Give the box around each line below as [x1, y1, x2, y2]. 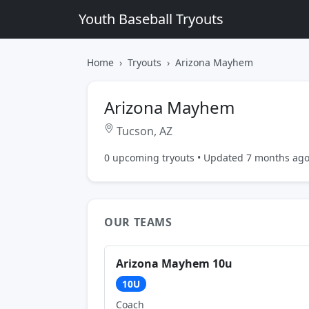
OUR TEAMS [104, 215, 172, 230]
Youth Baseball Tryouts [79, 10, 223, 28]
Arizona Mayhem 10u [116, 256, 232, 271]
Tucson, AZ [114, 123, 172, 139]
